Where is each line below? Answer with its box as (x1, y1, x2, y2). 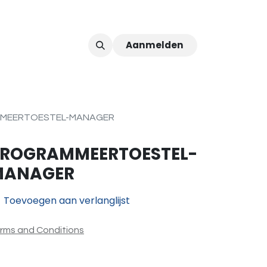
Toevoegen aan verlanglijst (4, 194, 130, 207)
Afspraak (39, 39, 79, 51)
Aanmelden (126, 38, 184, 51)
